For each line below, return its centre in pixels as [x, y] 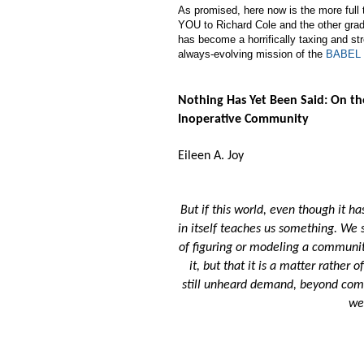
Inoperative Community [243, 119]
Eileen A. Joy [211, 156]
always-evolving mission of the [252, 54]
